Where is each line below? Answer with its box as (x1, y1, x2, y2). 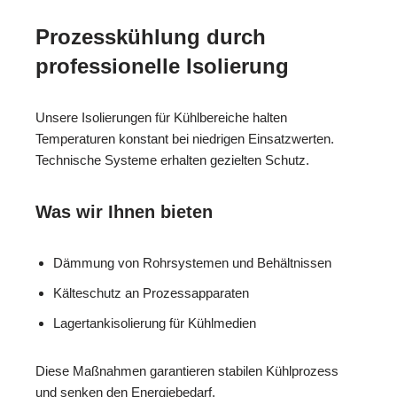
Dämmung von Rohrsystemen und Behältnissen (53, 254, 331, 270)
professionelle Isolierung (35, 53, 289, 78)
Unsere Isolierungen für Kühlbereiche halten (35, 109, 287, 125)
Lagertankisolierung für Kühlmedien (53, 315, 256, 331)
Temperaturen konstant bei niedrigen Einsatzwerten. (35, 130, 334, 146)
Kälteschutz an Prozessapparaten (53, 284, 249, 300)
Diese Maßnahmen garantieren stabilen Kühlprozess (35, 362, 339, 378)
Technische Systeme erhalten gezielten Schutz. (35, 152, 309, 167)
